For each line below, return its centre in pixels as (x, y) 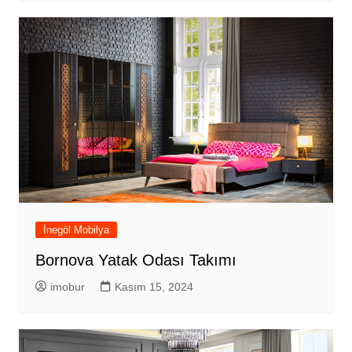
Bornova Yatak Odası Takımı (136, 260)
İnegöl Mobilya (76, 230)
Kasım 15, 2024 (154, 287)
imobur (67, 287)
